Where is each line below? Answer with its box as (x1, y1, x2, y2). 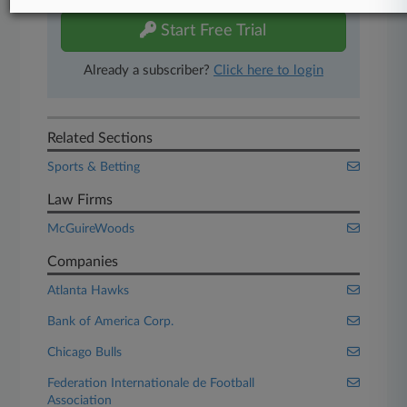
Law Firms (47, 193, 114, 207)
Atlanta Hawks (47, 284, 130, 297)
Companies (47, 254, 119, 269)
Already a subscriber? (83, 64, 213, 77)
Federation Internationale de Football (47, 377, 255, 390)
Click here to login (213, 64, 323, 77)
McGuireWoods (47, 223, 135, 235)
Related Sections (47, 131, 154, 145)
